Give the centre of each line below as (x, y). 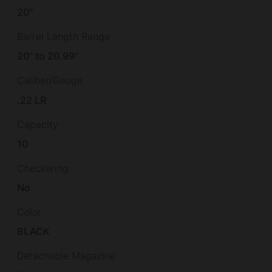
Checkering (43, 168)
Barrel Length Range (63, 37)
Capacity (38, 124)
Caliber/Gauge (50, 80)
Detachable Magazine (66, 256)
